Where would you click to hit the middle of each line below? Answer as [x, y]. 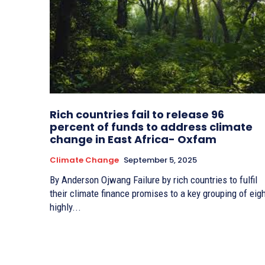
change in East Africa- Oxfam [133, 139]
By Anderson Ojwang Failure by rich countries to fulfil [91, 180]
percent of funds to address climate [151, 127]
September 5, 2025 [160, 160]
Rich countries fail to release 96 [137, 114]
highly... [65, 207]
